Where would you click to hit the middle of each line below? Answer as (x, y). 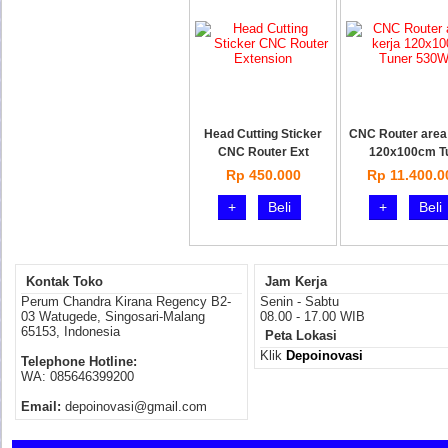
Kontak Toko (64, 281)
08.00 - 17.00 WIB (312, 316)
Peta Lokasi (301, 335)
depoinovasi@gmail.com (134, 406)
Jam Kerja (296, 281)
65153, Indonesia (70, 331)
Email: (41, 406)
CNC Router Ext (263, 152)
